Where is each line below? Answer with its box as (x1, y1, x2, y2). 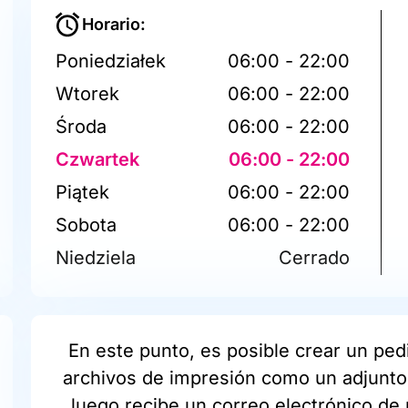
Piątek (56, 180, 110, 203)
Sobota (56, 213, 117, 236)
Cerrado (279, 246, 351, 269)
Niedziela (56, 246, 137, 269)
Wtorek (56, 82, 120, 105)
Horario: (82, 14, 147, 34)
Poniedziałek (56, 49, 167, 72)
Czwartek (56, 148, 140, 170)
